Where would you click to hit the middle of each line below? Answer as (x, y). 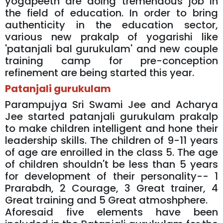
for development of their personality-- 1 (111, 176)
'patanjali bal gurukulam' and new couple (111, 49)
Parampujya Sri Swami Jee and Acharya (111, 104)
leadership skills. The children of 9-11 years (111, 140)
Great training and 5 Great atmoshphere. (106, 200)
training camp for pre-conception (111, 60)
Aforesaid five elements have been (111, 212)
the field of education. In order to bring (111, 13)
